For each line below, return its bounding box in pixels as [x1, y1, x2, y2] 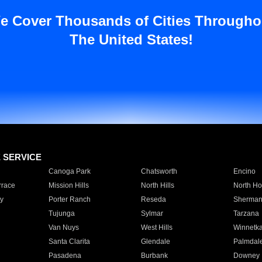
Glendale [140, 237, 170, 246]
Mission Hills [48, 181, 89, 189]
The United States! [69, 32, 193, 47]
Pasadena [48, 251, 81, 260]
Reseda [140, 195, 166, 204]
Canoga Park [48, 167, 91, 175]
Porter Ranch [48, 195, 91, 204]
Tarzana [233, 209, 259, 218]
